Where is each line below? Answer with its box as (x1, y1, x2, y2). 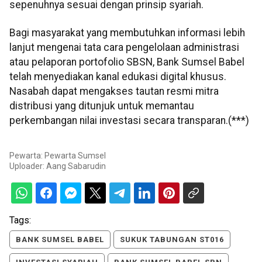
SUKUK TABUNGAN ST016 (120, 235, 224, 244)
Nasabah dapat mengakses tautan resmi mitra (9, 85, 219, 97)
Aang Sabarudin (46, 161, 106, 171)
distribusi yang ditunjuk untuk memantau (9, 99, 194, 112)
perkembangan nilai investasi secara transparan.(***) (9, 114, 249, 126)
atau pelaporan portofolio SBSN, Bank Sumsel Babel (9, 56, 244, 68)
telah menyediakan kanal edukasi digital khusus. (9, 70, 226, 82)
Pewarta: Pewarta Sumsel (9, 151, 106, 161)
